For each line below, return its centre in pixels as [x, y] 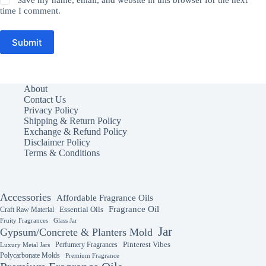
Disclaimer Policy [57, 142]
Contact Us [45, 100]
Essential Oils [81, 209]
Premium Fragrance [92, 255]
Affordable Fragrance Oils [105, 197]
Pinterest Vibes [147, 244]
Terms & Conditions [62, 153]
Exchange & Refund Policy [75, 132]
